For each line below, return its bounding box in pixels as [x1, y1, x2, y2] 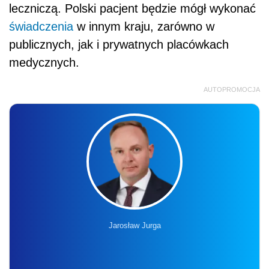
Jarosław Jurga [108, 220, 161, 230]
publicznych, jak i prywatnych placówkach [9, 37, 229, 51]
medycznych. [9, 55, 79, 69]
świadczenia [9, 19, 73, 33]
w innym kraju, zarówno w [73, 19, 214, 33]
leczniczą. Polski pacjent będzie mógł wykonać [9, 1, 256, 15]
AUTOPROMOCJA [204, 85, 260, 93]
